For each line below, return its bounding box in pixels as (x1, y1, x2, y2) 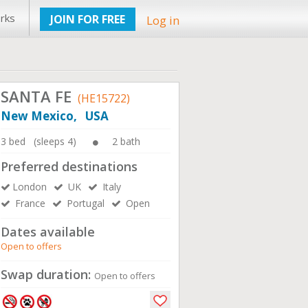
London (12, 180, 47, 193)
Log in (146, 12, 179, 28)
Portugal (64, 197, 104, 210)
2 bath (112, 135, 140, 148)
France (12, 197, 45, 210)
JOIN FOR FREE (50, 12, 125, 27)
